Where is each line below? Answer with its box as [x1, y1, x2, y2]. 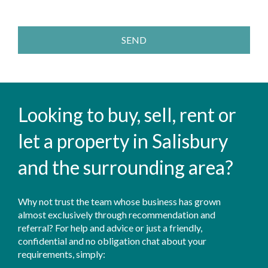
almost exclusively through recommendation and [18, 209, 215, 220]
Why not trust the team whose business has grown [18, 196, 221, 207]
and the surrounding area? [18, 156, 233, 179]
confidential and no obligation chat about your [18, 235, 206, 246]
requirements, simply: [18, 248, 105, 260]
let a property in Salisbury [18, 129, 228, 153]
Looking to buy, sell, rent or [18, 103, 236, 126]
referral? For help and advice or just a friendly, [18, 222, 202, 233]
